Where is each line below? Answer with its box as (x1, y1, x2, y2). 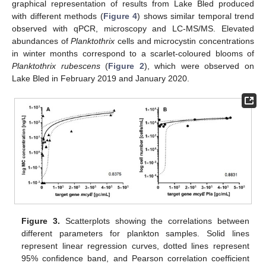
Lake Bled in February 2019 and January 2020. (12, 74, 189, 83)
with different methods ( (12, 11, 103, 21)
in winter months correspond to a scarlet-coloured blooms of (12, 49, 254, 58)
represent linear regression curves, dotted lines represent (21, 240, 249, 251)
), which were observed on (144, 61, 255, 71)
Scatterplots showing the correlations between (60, 216, 249, 226)
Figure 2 (108, 61, 144, 71)
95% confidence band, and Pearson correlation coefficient (21, 253, 249, 263)
